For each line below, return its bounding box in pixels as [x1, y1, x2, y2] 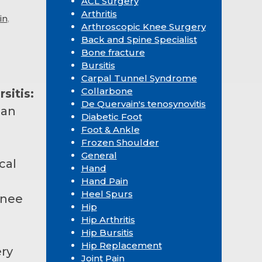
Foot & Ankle [81, 123, 140, 135]
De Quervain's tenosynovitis [81, 98, 206, 109]
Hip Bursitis [81, 226, 133, 238]
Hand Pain [81, 175, 128, 187]
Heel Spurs [81, 188, 133, 199]
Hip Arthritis [81, 213, 135, 225]
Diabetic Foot [81, 111, 142, 122]
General [81, 149, 117, 161]
